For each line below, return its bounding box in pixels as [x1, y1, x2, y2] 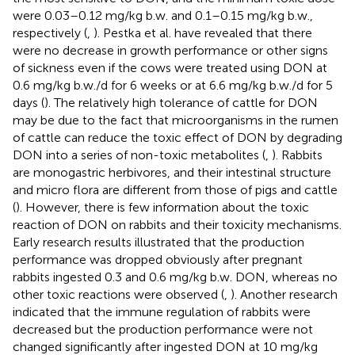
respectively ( [13, 25, 87, 41]
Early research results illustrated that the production [13, 235, 304, 250]
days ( [13, 95, 44, 111]
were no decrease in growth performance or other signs [13, 43, 328, 59]
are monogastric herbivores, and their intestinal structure [13, 165, 331, 181]
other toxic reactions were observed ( [13, 287, 224, 303]
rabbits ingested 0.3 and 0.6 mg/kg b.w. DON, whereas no [13, 269, 338, 285]
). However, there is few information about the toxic [16, 200, 309, 216]
